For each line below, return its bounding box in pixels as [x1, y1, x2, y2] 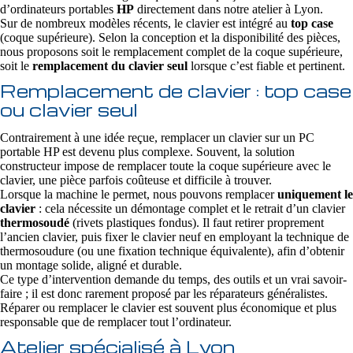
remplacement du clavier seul [32, 59, 188, 72]
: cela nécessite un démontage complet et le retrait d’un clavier [35, 202, 345, 215]
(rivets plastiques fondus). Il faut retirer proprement [69, 216, 324, 229]
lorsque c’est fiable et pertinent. [188, 59, 345, 72]
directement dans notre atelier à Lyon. [134, 2, 323, 16]
